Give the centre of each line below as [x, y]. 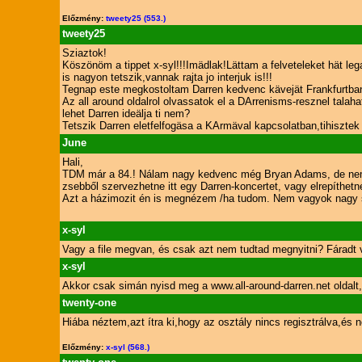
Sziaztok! [84, 53]
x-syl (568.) [127, 347]
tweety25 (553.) [135, 18]
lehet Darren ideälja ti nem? [126, 114]
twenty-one [89, 303]
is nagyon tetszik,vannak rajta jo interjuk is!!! [167, 77]
